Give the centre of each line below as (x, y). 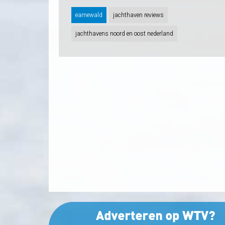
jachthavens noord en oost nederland (124, 34)
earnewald (89, 15)
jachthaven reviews (138, 15)
